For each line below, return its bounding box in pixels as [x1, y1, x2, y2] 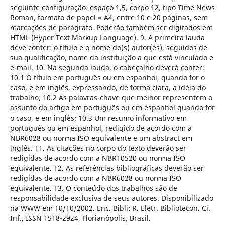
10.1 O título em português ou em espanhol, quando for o [10, 72, 205, 82]
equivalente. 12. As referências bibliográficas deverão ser [10, 163, 204, 173]
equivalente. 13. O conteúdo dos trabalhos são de [10, 183, 177, 193]
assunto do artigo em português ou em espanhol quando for [10, 102, 215, 113]
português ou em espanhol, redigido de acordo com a [10, 123, 192, 133]
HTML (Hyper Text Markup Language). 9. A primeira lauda [10, 32, 205, 42]
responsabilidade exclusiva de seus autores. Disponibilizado [10, 193, 213, 203]
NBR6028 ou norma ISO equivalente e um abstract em [10, 133, 192, 143]
